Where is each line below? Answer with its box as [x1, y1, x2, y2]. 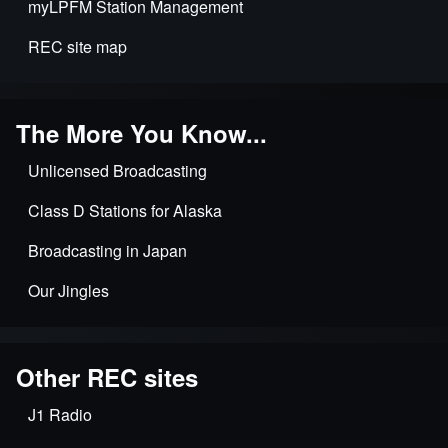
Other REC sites [16, 360, 198, 395]
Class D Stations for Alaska [28, 199, 222, 223]
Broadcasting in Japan [28, 239, 187, 263]
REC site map [28, 35, 127, 59]
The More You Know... [16, 116, 267, 151]
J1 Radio [28, 403, 92, 427]
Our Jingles [28, 279, 109, 303]
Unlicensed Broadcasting [28, 159, 207, 183]
